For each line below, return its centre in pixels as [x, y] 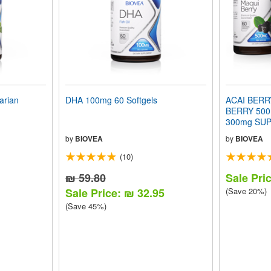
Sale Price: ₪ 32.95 [115, 193]
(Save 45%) [86, 206]
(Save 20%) [246, 191]
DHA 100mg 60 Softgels [111, 100]
